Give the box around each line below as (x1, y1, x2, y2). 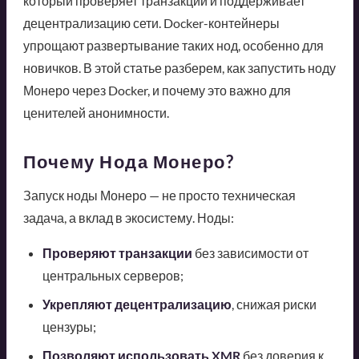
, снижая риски (231, 296, 317, 313)
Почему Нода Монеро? (22, 151, 234, 173)
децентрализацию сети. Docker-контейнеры (22, 15, 280, 31)
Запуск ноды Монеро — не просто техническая (22, 188, 296, 204)
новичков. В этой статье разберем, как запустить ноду (22, 60, 336, 76)
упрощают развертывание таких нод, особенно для (22, 38, 324, 54)
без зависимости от (192, 245, 309, 261)
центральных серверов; (42, 268, 184, 284)
